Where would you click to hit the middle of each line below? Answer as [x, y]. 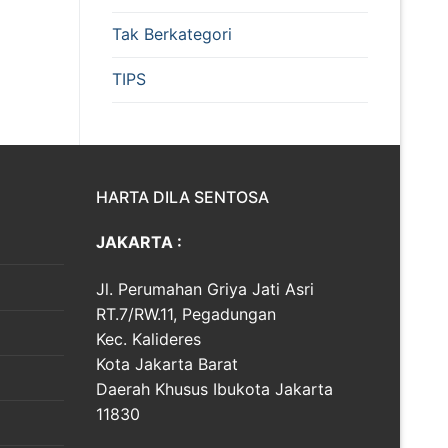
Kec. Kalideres [148, 339]
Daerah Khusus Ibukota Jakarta [214, 389]
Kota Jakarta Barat [167, 364]
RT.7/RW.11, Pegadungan [186, 314]
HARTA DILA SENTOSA [182, 196]
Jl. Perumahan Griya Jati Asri [205, 289]
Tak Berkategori [172, 34]
